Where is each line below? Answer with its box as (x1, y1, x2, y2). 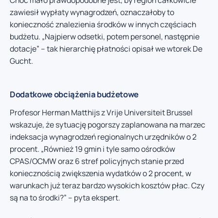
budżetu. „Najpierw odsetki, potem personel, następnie (10, 31, 200, 42)
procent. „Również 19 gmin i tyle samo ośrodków (10, 144, 175, 155)
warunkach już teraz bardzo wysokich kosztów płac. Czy (10, 180, 204, 191)
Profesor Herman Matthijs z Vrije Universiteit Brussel (10, 107, 193, 118)
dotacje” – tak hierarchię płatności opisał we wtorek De (10, 43, 202, 54)
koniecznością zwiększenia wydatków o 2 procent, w (10, 168, 191, 179)
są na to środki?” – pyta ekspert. (10, 192, 120, 203)
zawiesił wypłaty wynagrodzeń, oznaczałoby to (10, 7, 174, 18)
